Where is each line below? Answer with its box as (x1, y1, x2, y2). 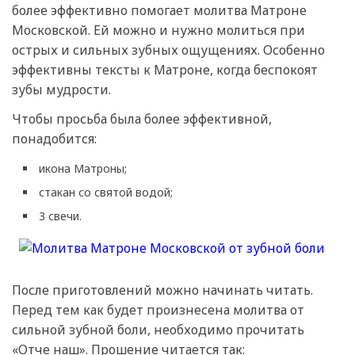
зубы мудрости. (12, 81, 111, 99)
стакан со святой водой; (39, 185, 173, 200)
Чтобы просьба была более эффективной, (12, 110, 272, 128)
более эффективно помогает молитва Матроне (12, 2, 307, 20)
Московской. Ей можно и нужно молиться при (12, 21, 305, 40)
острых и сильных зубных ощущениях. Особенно (12, 41, 325, 59)
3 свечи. (39, 208, 82, 224)
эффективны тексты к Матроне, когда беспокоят (12, 61, 318, 79)
